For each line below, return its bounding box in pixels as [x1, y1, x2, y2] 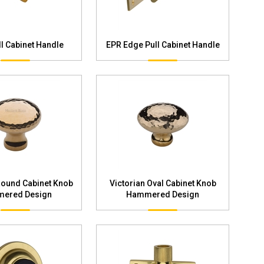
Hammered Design [126, 189, 199, 199]
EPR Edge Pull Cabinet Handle [105, 39, 220, 49]
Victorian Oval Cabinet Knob [109, 178, 216, 188]
